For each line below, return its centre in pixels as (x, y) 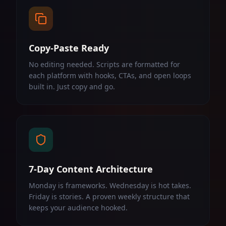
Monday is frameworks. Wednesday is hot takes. (110, 185)
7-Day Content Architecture (91, 169)
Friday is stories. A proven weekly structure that (109, 196)
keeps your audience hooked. (78, 208)
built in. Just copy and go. (72, 87)
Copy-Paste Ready (69, 48)
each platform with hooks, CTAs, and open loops (110, 75)
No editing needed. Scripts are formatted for (104, 64)
